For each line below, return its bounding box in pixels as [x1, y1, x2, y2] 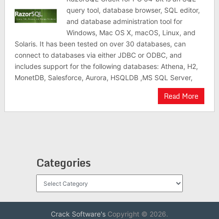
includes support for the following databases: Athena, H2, [14, 62, 198, 70]
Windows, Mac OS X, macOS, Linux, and [66, 28, 196, 37]
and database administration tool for [66, 17, 183, 25]
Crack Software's [50, 210, 106, 218]
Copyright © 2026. [105, 210, 168, 218]
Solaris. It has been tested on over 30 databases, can [14, 40, 186, 48]
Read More [164, 90, 199, 102]
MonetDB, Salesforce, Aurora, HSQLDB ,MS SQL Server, [14, 73, 193, 82]
